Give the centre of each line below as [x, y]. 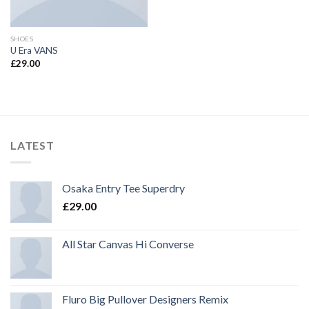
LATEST [32, 146]
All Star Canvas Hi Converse [128, 243]
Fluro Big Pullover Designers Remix [145, 299]
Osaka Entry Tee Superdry [123, 188]
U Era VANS [34, 51]
